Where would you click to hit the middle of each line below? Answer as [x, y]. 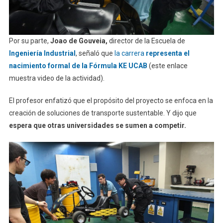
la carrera [130, 53]
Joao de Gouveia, [79, 41]
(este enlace [167, 65]
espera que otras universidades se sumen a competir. [97, 125]
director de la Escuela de [146, 41]
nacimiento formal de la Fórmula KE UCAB [78, 65]
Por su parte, [29, 41]
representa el [167, 53]
